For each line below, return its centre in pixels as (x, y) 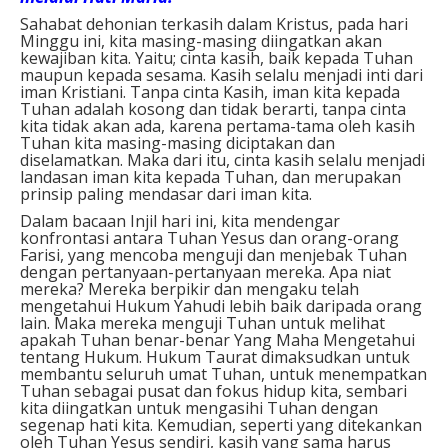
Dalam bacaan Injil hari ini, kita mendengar (180, 220)
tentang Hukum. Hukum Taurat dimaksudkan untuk (215, 356)
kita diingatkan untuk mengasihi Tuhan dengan (199, 407)
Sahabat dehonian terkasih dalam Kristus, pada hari (214, 23)
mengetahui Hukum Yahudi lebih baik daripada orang (221, 305)
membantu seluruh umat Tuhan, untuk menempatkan (223, 373)
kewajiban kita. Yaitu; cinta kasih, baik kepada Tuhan (216, 57)
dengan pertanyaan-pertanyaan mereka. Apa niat (205, 271)
